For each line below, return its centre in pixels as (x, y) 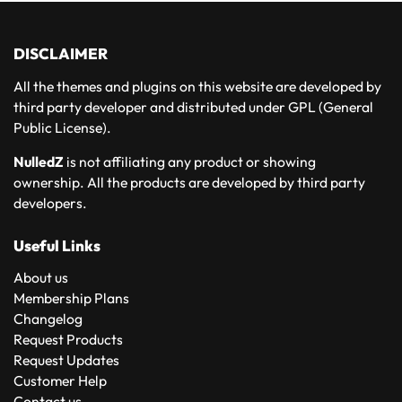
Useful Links (57, 245)
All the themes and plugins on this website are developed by (197, 86)
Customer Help (60, 381)
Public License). (62, 127)
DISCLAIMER (61, 53)
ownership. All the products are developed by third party (189, 183)
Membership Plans (71, 298)
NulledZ (39, 162)
